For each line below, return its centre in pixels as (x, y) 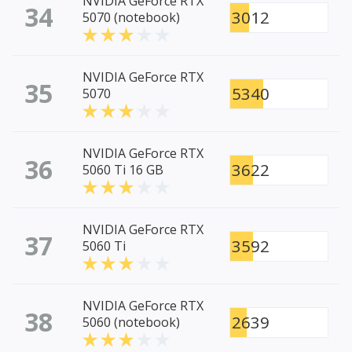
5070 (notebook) (131, 18)
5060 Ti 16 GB (123, 170)
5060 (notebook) (131, 323)
